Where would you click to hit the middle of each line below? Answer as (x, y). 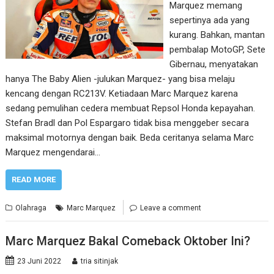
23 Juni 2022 (39, 261)
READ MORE (34, 179)
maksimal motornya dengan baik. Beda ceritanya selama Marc (130, 137)
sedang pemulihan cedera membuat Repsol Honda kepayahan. (131, 108)
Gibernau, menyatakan (213, 64)
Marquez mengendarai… (53, 152)
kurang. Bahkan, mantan (217, 35)
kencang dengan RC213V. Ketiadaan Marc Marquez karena (122, 93)
